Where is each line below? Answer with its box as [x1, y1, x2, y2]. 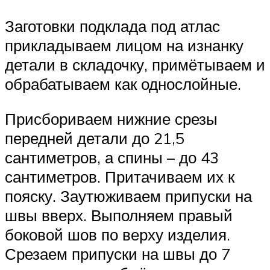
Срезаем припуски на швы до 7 [5, 243, 230, 263]
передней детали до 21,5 [5, 128, 184, 148]
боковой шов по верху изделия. [5, 224, 230, 244]
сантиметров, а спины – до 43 [5, 147, 219, 167]
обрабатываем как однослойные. [5, 74, 241, 94]
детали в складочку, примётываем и [5, 55, 265, 75]
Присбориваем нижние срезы [5, 108, 218, 128]
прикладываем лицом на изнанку [5, 36, 243, 55]
